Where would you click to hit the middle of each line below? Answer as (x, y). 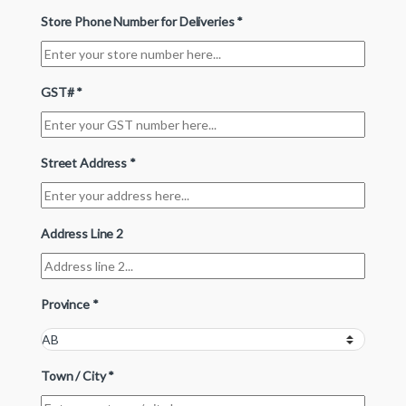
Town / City (75, 375)
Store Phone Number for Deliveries (139, 21)
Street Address (85, 162)
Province (67, 304)
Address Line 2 (83, 233)
